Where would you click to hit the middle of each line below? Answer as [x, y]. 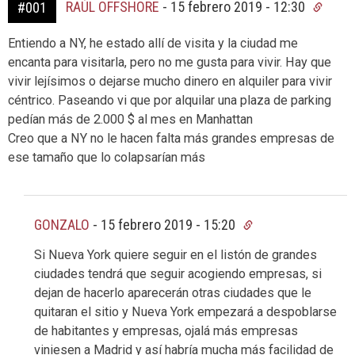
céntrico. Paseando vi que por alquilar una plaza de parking [170, 101]
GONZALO [62, 225]
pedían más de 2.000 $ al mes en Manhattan [130, 120]
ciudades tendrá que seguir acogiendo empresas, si [178, 274]
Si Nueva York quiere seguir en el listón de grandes [176, 255]
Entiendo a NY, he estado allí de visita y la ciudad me [153, 44]
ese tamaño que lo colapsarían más [107, 158]
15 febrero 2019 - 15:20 [170, 225]
